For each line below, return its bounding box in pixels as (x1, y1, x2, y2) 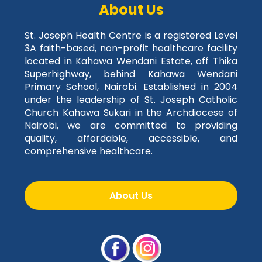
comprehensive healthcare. (25, 144, 153, 158)
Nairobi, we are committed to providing (25, 119, 237, 133)
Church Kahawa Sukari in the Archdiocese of (25, 106, 237, 120)
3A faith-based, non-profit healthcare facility (25, 42, 237, 56)
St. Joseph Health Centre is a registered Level (25, 29, 237, 43)
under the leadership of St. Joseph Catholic (25, 93, 237, 107)
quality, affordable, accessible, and (25, 132, 237, 146)
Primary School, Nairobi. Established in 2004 (25, 80, 237, 94)
